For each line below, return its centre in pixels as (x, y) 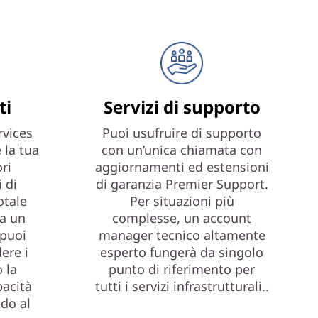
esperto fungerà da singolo (182, 252)
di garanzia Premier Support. (182, 184)
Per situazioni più (182, 201)
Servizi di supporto (182, 107)
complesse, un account (182, 218)
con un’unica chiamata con (182, 150)
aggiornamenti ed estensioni (182, 167)
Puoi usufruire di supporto (182, 133)
